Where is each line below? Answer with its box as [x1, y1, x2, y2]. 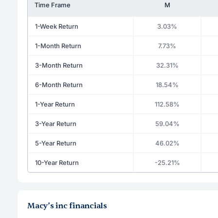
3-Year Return [35, 119, 76, 127]
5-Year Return [35, 139, 76, 147]
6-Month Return [35, 80, 83, 89]
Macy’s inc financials [27, 200, 107, 211]
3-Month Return [35, 61, 83, 69]
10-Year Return [35, 158, 79, 166]
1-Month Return [35, 41, 81, 50]
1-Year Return [35, 100, 75, 108]
